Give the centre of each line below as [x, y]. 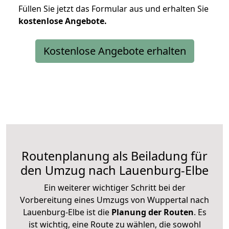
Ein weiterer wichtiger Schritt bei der [114, 187]
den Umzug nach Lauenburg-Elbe [114, 170]
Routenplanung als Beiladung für [114, 156]
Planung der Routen [151, 212]
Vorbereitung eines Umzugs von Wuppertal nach [114, 200]
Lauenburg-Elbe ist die [66, 212]
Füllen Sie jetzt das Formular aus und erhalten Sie [113, 8]
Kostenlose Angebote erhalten [114, 51]
